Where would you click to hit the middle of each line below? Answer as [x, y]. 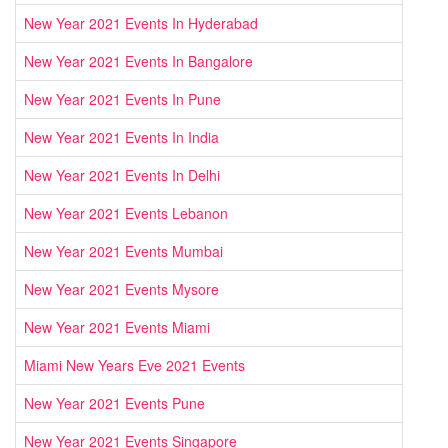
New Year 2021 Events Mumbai [123, 251]
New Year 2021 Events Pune [114, 403]
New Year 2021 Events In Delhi [122, 175]
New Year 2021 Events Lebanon [126, 213]
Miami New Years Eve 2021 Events [134, 365]
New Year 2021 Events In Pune [122, 99]
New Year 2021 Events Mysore [121, 289]
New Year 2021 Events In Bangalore [138, 61]
